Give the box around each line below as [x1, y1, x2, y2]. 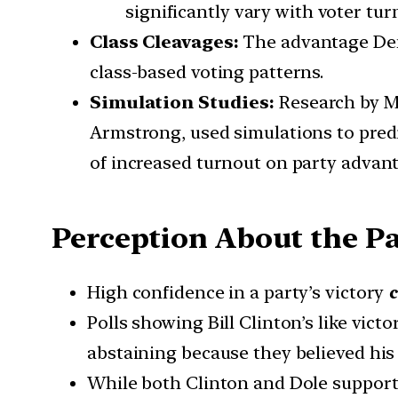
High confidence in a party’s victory [87, 282, 389, 304]
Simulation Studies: [90, 92, 279, 114]
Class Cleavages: [90, 31, 243, 53]
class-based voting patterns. [90, 61, 324, 84]
